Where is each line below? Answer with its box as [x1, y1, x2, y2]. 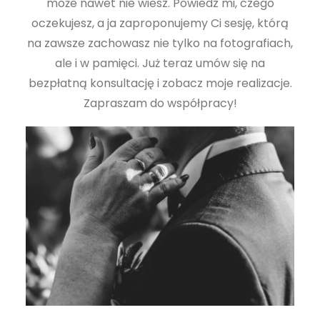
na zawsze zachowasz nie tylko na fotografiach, [27, 34, 293, 51]
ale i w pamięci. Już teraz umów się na [55, 54, 265, 71]
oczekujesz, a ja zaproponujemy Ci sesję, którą [31, 14, 289, 31]
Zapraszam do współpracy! [83, 94, 237, 111]
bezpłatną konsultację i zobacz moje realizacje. [28, 74, 292, 91]
